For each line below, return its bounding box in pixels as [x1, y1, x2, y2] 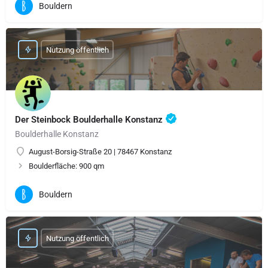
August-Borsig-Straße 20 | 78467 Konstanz [29, 147, 172, 157]
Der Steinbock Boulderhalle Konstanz [15, 114, 165, 126]
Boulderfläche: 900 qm [29, 162, 104, 171]
